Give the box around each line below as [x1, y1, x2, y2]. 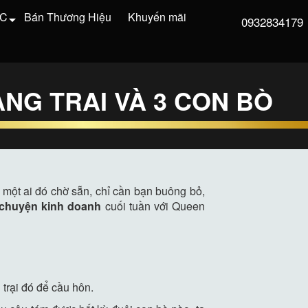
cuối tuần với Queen [104, 197, 205, 214]
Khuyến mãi [128, 9, 186, 25]
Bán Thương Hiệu [24, 9, 111, 25]
